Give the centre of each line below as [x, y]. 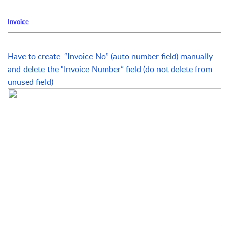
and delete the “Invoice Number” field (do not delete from [110, 69]
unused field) [30, 82]
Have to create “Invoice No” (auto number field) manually [110, 56]
